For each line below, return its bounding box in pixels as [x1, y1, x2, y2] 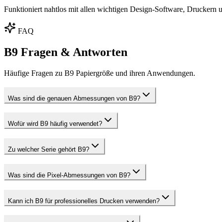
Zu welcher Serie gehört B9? [8, 146, 89, 154]
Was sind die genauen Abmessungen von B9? [8, 94, 140, 102]
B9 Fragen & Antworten [4, 46, 127, 59]
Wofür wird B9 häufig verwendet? [8, 120, 102, 128]
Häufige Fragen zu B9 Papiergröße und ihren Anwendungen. [4, 69, 195, 77]
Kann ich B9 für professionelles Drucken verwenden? [8, 197, 160, 205]
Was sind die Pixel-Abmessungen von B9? [8, 171, 130, 179]
